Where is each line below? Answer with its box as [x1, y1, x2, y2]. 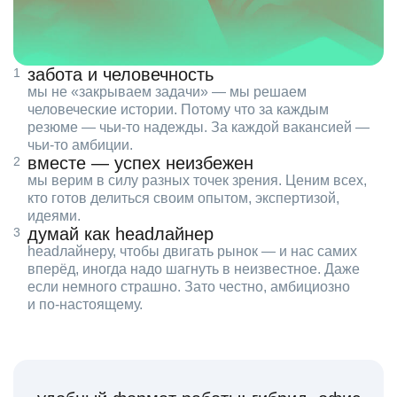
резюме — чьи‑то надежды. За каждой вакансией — [27, 120, 370, 136]
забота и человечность [27, 65, 214, 85]
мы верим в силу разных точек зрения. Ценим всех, [27, 173, 367, 189]
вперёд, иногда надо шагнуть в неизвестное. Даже [27, 261, 360, 277]
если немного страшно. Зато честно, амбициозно [27, 279, 350, 295]
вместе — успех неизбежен [27, 153, 253, 174]
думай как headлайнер [27, 224, 214, 245]
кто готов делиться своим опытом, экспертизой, [27, 191, 339, 206]
